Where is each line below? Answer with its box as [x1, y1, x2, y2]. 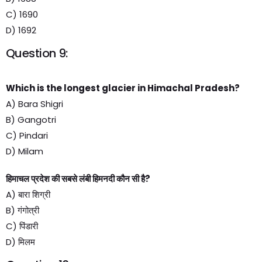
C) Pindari [6, 129, 48, 142]
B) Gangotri [6, 113, 56, 126]
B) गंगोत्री [6, 204, 39, 216]
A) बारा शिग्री [6, 188, 50, 201]
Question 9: [6, 45, 68, 61]
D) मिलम [6, 236, 35, 248]
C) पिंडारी [6, 220, 38, 232]
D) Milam [6, 145, 43, 157]
